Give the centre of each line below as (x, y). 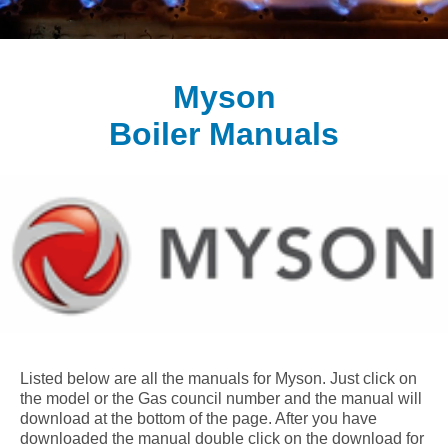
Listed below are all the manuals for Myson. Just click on (218, 378)
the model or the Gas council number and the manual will (221, 398)
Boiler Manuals (224, 134)
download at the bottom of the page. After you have (198, 418)
